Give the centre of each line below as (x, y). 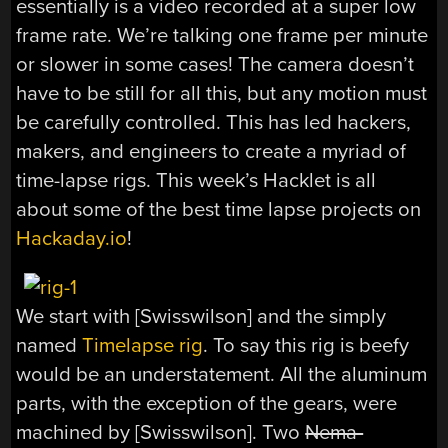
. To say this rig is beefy (306, 345)
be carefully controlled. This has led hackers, (214, 122)
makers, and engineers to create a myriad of (211, 151)
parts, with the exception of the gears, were (207, 403)
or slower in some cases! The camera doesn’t (215, 64)
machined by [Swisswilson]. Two (161, 432)
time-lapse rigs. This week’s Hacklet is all (196, 180)
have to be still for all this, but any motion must (222, 93)
